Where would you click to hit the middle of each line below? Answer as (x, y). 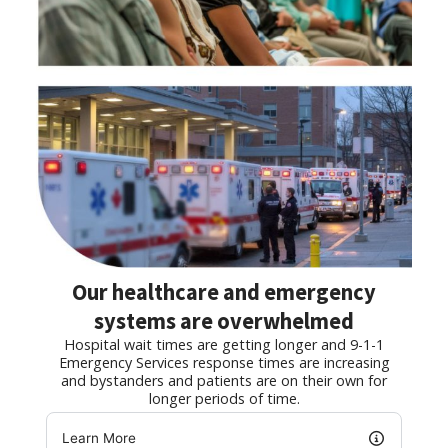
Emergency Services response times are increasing (224, 362)
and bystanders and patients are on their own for (224, 380)
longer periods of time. (224, 398)
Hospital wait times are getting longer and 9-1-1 (224, 344)
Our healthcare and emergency (224, 291)
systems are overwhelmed (224, 320)
